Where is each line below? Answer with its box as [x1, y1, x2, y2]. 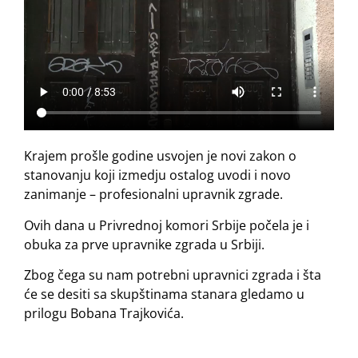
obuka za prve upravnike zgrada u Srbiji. [24, 235, 265, 253]
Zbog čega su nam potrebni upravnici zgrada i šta [24, 266, 321, 284]
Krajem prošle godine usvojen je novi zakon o [24, 147, 296, 165]
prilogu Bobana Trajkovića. [24, 304, 184, 323]
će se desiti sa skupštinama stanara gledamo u [24, 285, 304, 304]
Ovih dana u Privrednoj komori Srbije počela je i [24, 216, 309, 234]
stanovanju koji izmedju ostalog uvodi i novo [24, 166, 291, 185]
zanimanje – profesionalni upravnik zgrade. [24, 185, 283, 204]
